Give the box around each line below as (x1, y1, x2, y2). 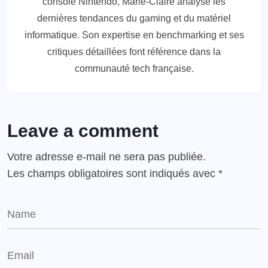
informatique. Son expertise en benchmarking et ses (24, 30, 244, 41)
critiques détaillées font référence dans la (47, 47, 221, 57)
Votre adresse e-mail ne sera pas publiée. (7, 151, 206, 163)
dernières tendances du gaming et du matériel (37, 13, 231, 24)
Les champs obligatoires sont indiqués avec (7, 167, 218, 180)
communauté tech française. (74, 63, 194, 74)
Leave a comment (7, 121, 159, 141)
